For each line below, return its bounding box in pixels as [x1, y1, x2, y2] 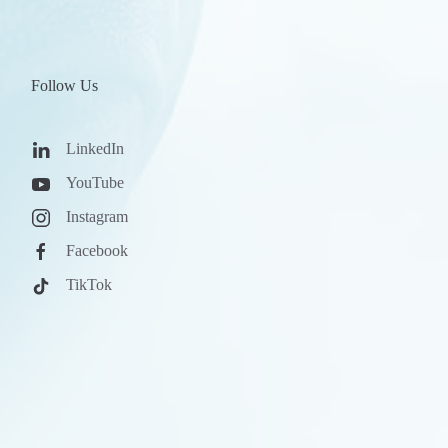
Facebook [66, 242, 128, 260]
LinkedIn [66, 140, 124, 158]
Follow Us [31, 77, 98, 95]
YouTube [66, 174, 124, 192]
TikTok [66, 276, 112, 294]
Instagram [66, 208, 128, 226]
